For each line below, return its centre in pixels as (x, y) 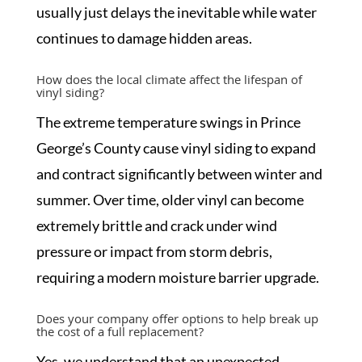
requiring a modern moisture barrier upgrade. (177, 277)
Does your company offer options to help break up (177, 321)
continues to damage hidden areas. (144, 38)
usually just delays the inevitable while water (176, 12)
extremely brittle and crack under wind (156, 225)
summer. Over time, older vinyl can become (170, 200)
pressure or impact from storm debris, (154, 251)
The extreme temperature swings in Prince (168, 122)
